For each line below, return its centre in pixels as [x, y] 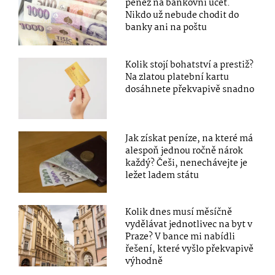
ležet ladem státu [162, 175]
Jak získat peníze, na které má [189, 138]
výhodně [144, 261]
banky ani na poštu [166, 28]
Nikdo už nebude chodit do [182, 16]
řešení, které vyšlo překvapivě [190, 249]
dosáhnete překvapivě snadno [190, 89]
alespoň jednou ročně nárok [184, 151]
